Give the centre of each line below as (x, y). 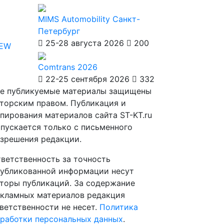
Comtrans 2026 (68, 67)
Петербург (59, 31)
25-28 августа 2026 (85, 43)
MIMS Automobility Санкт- (89, 19)
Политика (119, 207)
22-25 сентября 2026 (87, 79)
